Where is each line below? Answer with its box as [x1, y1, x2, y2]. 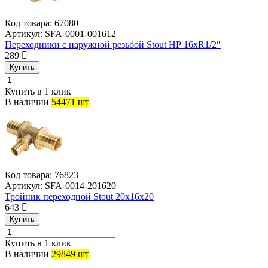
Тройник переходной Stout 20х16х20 [5, 191, 154, 202]
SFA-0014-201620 [42, 181, 116, 191]
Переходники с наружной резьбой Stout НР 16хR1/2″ [5, 39, 221, 50]
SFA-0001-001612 [42, 29, 116, 39]
